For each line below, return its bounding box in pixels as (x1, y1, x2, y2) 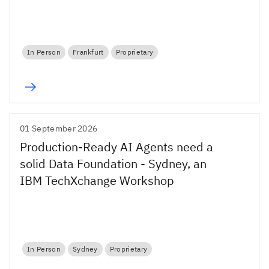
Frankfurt (72, 47, 104, 57)
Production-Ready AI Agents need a (20, 138, 213, 155)
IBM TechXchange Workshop (20, 172, 174, 189)
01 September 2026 (20, 122, 98, 134)
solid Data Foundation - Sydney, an (20, 155, 207, 172)
